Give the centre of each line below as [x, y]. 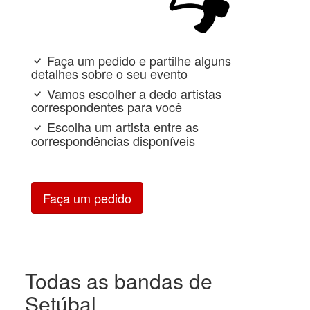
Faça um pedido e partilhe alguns [137, 60]
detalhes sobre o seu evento [109, 74]
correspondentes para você [107, 107]
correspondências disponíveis [113, 140]
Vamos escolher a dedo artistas [133, 94]
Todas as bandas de [118, 280]
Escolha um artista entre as [121, 127]
